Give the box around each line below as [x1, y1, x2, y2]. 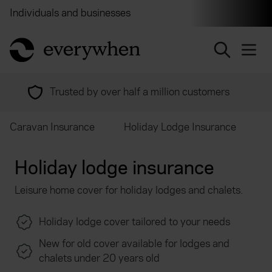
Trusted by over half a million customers [50, 85, 229, 99]
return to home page [9, 36, 101, 50]
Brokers [150, 6, 185, 20]
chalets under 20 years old [39, 251, 160, 265]
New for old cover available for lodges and [39, 237, 229, 251]
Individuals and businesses [10, 6, 131, 20]
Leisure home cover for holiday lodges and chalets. [15, 183, 243, 197]
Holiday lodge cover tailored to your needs [39, 215, 230, 229]
